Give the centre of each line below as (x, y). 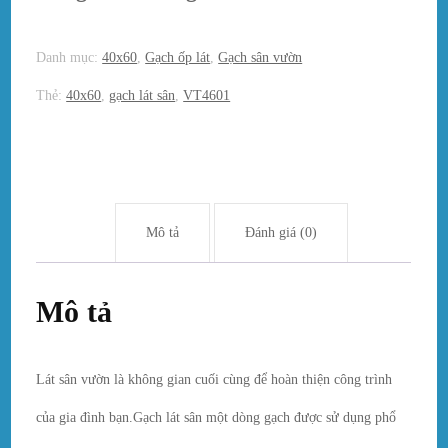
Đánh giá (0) (280, 232)
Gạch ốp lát (178, 57)
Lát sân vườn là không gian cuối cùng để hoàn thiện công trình (214, 379)
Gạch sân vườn (260, 57)
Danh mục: (69, 57)
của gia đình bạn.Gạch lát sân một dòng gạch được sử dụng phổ (216, 417)
